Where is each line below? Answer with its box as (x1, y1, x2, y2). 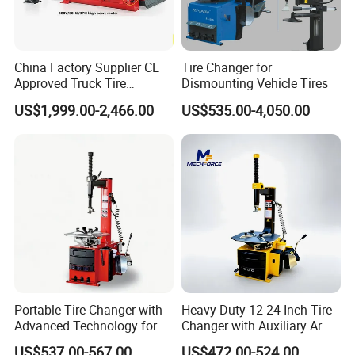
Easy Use (14, 332, 66, 350)
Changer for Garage (14, 90, 124, 109)
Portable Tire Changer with (14, 300, 163, 319)
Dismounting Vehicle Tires (181, 74, 328, 93)
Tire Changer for (181, 59, 272, 77)
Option (181, 332, 219, 350)
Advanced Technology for (14, 316, 158, 334)
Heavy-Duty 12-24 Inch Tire (181, 300, 332, 319)
